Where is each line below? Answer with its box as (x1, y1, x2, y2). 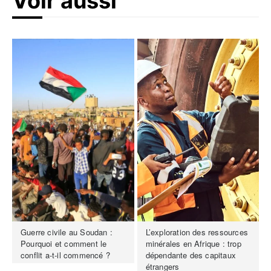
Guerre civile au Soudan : (21, 226, 113, 238)
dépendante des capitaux (145, 249, 237, 261)
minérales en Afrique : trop (145, 237, 241, 249)
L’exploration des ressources (145, 226, 249, 238)
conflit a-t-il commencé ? (21, 249, 110, 261)
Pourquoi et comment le (21, 237, 107, 249)
